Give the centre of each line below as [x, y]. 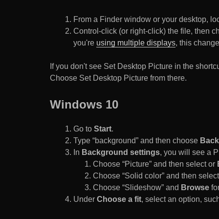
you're [85, 43]
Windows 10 [84, 105]
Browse [195, 188]
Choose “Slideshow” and [137, 188]
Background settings [121, 153]
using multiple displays [136, 43]
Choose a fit [119, 199]
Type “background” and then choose [137, 141]
